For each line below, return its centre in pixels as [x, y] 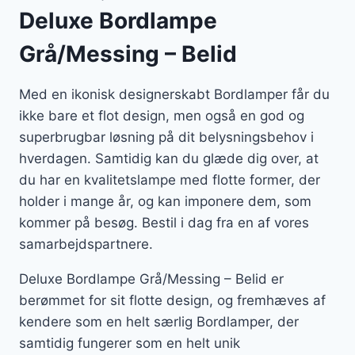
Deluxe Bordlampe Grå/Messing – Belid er [151, 279]
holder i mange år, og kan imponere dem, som [165, 202]
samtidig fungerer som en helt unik [130, 344]
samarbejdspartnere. [86, 244]
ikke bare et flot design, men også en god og [162, 116]
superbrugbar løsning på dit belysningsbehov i [166, 137]
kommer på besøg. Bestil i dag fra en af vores [164, 223]
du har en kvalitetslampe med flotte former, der [170, 180]
